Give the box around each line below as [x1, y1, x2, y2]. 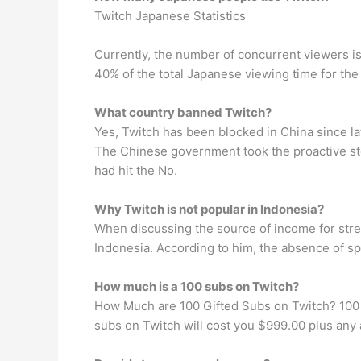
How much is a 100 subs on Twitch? [94, 279, 299, 294]
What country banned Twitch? [94, 105, 272, 120]
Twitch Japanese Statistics [94, 8, 246, 23]
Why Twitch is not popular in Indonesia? [94, 201, 324, 217]
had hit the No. [94, 163, 177, 178]
